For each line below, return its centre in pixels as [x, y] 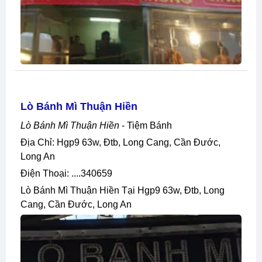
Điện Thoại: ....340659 [70, 173]
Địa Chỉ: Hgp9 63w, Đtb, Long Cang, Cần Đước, [24, 142]
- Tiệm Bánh [146, 125]
